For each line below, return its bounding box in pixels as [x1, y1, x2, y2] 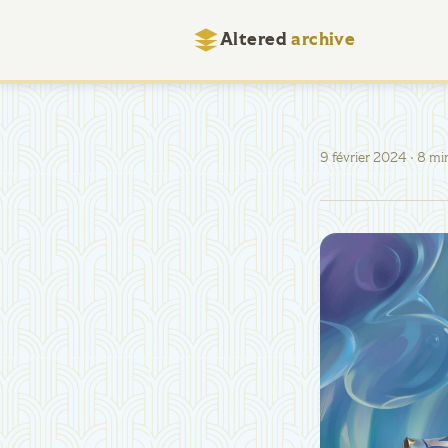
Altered [220, 31, 288, 49]
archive [291, 31, 356, 49]
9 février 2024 [320, 151, 407, 165]
